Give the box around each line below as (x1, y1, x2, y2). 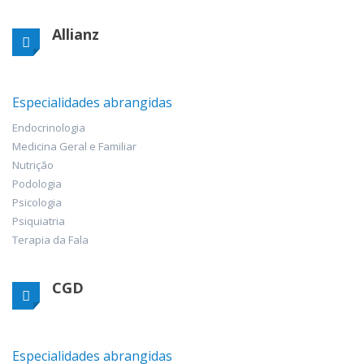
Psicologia (12, 194, 62, 210)
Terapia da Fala (12, 232, 89, 247)
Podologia (12, 175, 62, 191)
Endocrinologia (12, 119, 85, 135)
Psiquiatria (12, 213, 65, 228)
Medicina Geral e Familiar (12, 138, 136, 154)
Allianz (52, 24, 99, 44)
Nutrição (12, 157, 54, 172)
